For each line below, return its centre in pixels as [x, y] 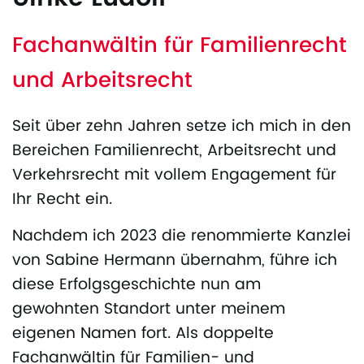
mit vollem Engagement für [228, 175]
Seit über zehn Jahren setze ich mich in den [182, 126]
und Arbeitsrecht [102, 81]
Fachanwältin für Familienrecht [180, 46]
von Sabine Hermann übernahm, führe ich [175, 260]
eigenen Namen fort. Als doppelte [143, 334]
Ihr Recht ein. [62, 199]
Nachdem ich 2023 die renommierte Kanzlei [182, 236]
